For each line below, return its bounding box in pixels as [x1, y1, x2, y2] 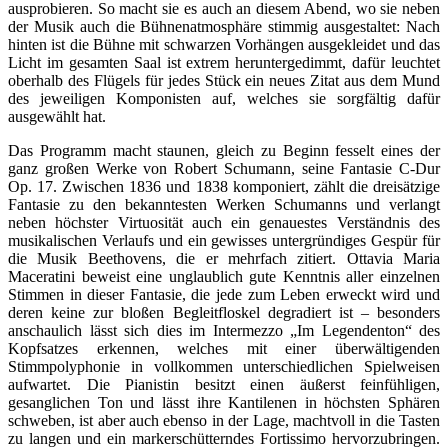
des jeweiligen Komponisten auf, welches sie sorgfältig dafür [8, 90, 440, 108]
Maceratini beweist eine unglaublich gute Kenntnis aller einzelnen [8, 268, 440, 286]
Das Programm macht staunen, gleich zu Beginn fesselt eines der [8, 142, 440, 160]
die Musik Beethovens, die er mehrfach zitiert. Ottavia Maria [8, 250, 440, 268]
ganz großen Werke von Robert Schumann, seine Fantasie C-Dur [8, 160, 440, 178]
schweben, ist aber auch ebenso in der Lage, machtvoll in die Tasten [8, 412, 440, 430]
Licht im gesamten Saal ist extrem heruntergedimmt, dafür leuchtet [8, 54, 440, 72]
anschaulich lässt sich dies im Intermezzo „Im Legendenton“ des [8, 322, 440, 340]
